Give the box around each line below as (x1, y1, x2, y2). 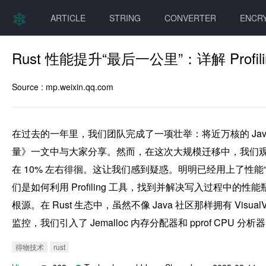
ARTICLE (50, 12, 85, 24)
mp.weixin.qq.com (46, 81, 113, 93)
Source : (12, 81, 46, 93)
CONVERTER (164, 12, 216, 24)
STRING (109, 12, 141, 24)
